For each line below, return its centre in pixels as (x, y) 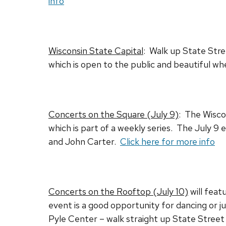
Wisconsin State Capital (96, 51)
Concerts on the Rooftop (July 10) (118, 192)
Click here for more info (167, 142)
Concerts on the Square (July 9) (114, 115)
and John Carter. (84, 142)
